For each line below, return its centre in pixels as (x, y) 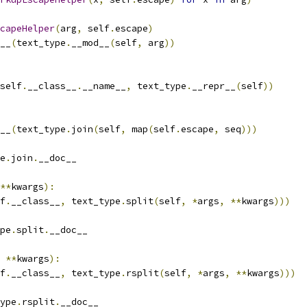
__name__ (104, 86)
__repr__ (214, 86)
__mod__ (90, 43)
